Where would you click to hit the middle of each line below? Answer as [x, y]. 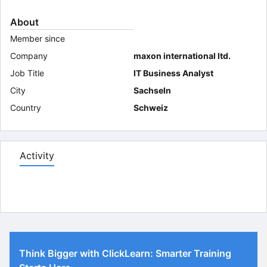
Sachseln [152, 90]
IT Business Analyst [173, 73]
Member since [38, 38]
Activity [37, 156]
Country [26, 108]
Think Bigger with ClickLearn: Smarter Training [125, 253]
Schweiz [151, 108]
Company [29, 56]
